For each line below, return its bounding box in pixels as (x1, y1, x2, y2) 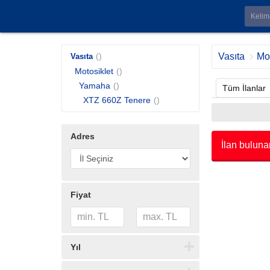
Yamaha (79, 81, 110, 90)
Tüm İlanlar (222, 83, 266, 93)
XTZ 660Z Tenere (83, 95, 151, 105)
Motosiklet (75, 66, 113, 76)
